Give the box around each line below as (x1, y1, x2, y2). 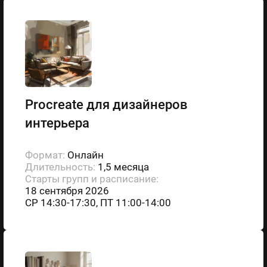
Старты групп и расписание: (24, 172, 159, 185)
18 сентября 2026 (24, 184, 109, 197)
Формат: (24, 148, 67, 161)
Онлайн (67, 148, 104, 161)
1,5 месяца (97, 160, 149, 173)
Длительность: (24, 160, 98, 173)
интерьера (24, 114, 89, 131)
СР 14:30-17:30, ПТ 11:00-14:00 (24, 196, 171, 209)
